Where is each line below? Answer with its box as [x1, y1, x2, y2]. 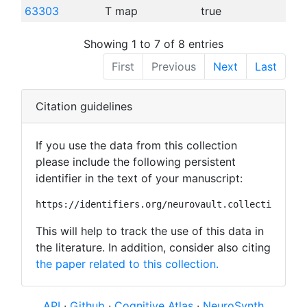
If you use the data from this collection [36, 138, 237, 152]
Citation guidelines [36, 99, 132, 113]
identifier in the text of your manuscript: [36, 171, 243, 185]
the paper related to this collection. [36, 256, 219, 271]
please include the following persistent [36, 154, 236, 169]
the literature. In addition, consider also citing [36, 240, 271, 254]
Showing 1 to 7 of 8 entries [84, 36, 223, 51]
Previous [151, 59, 196, 73]
